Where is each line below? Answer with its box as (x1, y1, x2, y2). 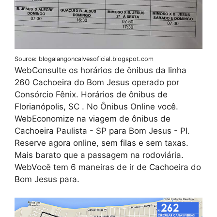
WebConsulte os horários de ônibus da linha (15, 65, 186, 75)
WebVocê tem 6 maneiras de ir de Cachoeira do (15, 162, 201, 172)
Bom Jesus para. (15, 174, 79, 184)
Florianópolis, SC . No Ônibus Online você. (15, 101, 178, 111)
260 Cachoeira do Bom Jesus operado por (15, 77, 179, 87)
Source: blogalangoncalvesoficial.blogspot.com (15, 55, 154, 62)
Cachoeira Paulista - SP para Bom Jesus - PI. (15, 125, 190, 136)
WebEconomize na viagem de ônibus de (15, 113, 170, 124)
